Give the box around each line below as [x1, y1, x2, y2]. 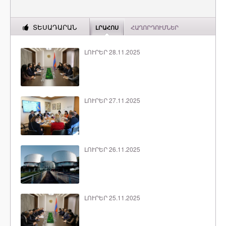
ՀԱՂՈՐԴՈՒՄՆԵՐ [130, 25, 179, 31]
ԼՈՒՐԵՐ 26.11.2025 [84, 144, 140, 153]
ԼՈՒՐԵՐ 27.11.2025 [84, 96, 140, 105]
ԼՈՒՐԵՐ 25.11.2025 [84, 193, 140, 202]
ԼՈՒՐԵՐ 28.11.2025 [84, 47, 140, 56]
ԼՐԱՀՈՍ [95, 25, 119, 31]
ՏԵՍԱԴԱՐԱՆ [32, 24, 77, 31]
